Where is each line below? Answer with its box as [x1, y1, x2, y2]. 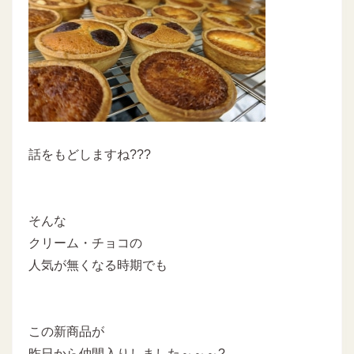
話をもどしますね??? [28, 148, 151, 162]
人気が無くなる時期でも [28, 258, 168, 273]
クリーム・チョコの [28, 236, 142, 250]
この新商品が [28, 325, 104, 339]
